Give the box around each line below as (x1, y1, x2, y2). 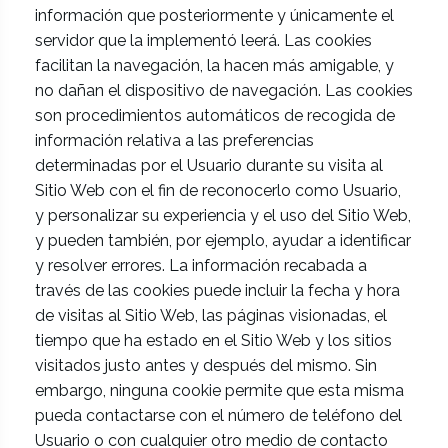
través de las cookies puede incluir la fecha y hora (35, 281, 400, 300)
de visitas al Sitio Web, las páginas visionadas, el (35, 306, 387, 325)
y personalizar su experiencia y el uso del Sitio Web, (35, 206, 411, 225)
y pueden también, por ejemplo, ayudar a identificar (35, 231, 411, 250)
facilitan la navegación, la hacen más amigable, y (35, 56, 394, 75)
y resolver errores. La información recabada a (35, 256, 367, 275)
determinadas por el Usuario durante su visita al (35, 156, 383, 175)
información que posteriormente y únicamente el (35, 6, 394, 25)
